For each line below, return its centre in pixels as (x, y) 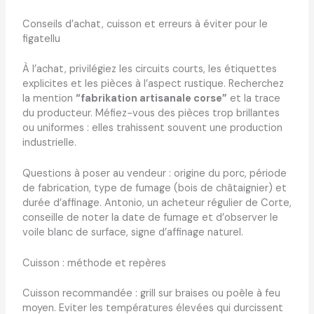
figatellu (41, 39)
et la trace (253, 98)
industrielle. (49, 142)
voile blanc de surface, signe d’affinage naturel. (132, 232)
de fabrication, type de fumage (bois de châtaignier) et (154, 188)
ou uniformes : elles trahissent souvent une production (152, 128)
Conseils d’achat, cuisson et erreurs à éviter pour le (145, 24)
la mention (49, 98)
